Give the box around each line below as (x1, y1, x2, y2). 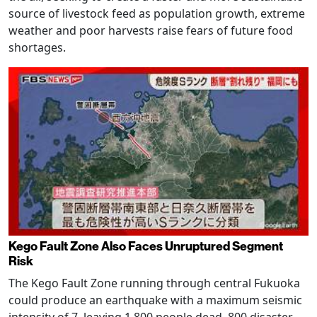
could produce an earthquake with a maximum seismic (8, 292, 302, 309)
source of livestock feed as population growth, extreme (8, 5, 305, 21)
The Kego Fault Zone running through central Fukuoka (8, 275, 300, 292)
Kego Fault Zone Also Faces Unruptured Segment (8, 239, 283, 255)
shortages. (8, 39, 66, 55)
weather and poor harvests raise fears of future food (8, 22, 293, 38)
